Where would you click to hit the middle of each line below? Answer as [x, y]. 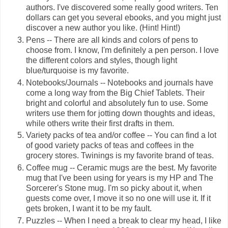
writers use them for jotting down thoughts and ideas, [120, 113]
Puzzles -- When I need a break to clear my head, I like [124, 221]
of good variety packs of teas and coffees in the [110, 146]
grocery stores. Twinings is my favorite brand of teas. [120, 156]
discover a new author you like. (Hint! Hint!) [103, 27]
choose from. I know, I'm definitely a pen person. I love [122, 50]
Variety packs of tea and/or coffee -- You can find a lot [121, 135]
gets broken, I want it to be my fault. [89, 209]
